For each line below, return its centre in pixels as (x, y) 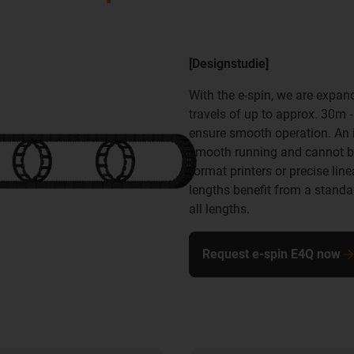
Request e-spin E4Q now (271, 254)
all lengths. (219, 209)
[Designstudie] (229, 64)
